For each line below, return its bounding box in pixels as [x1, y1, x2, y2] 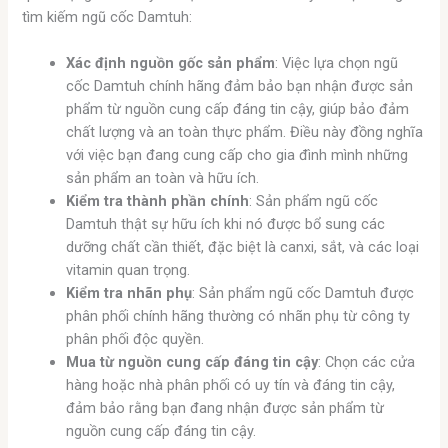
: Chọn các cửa [318, 352, 416, 371]
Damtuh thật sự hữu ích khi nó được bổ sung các [66, 214, 386, 233]
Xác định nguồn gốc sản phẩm [66, 53, 276, 72]
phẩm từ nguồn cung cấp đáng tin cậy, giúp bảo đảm [66, 99, 410, 118]
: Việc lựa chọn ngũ [275, 53, 399, 72]
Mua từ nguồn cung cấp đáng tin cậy [66, 352, 319, 371]
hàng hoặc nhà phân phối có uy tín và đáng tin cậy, [66, 375, 396, 394]
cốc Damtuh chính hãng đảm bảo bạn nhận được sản [66, 76, 414, 95]
